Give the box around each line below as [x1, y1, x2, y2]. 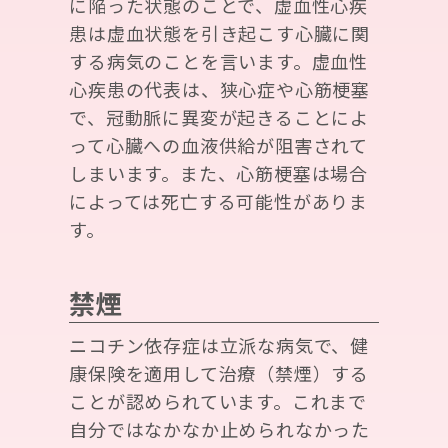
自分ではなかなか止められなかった [69, 416, 370, 443]
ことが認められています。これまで [69, 388, 367, 415]
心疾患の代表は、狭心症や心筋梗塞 [69, 76, 370, 103]
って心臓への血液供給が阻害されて [69, 132, 368, 159]
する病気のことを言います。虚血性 [69, 48, 368, 75]
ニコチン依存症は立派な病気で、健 [69, 332, 369, 359]
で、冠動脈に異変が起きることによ [69, 104, 369, 131]
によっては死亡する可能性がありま [69, 188, 368, 215]
